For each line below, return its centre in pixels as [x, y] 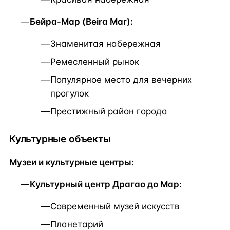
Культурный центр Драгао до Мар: [106, 185]
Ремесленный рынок [95, 62]
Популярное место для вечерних [121, 80]
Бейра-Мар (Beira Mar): [81, 22]
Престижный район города [109, 112]
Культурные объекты [60, 139]
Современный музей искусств [115, 207]
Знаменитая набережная [106, 44]
